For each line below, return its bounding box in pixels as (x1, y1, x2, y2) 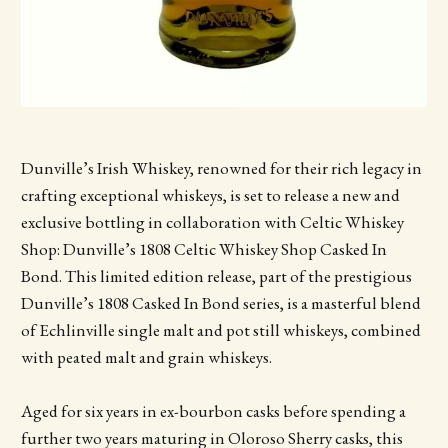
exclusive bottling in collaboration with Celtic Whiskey (20, 210, 404, 233)
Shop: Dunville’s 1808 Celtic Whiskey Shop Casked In (20, 237, 387, 260)
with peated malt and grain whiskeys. (20, 345, 272, 368)
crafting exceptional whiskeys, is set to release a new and (20, 183, 400, 206)
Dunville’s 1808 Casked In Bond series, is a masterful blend (20, 291, 421, 314)
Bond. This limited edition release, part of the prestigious (20, 264, 412, 287)
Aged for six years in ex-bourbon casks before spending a (20, 399, 406, 422)
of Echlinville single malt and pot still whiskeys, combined (20, 318, 421, 341)
